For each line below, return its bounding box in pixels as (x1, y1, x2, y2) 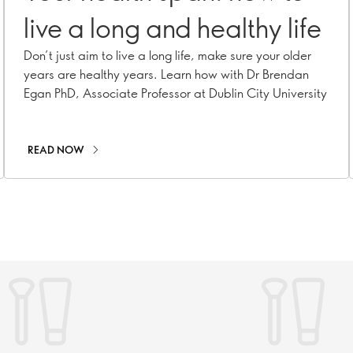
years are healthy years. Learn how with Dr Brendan (24, 65, 309, 82)
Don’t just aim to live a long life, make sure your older (24, 46, 311, 63)
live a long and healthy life (24, 9, 321, 45)
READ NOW (28, 143, 84, 157)
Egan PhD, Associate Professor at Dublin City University (24, 84, 327, 101)
